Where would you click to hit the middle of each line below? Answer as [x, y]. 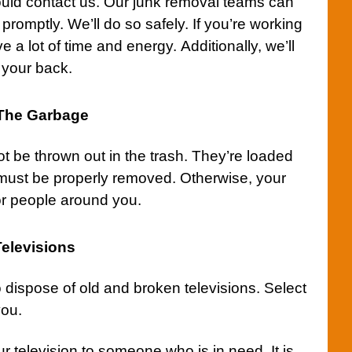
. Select [281, 288]
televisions [220, 288]
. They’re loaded [238, 156]
